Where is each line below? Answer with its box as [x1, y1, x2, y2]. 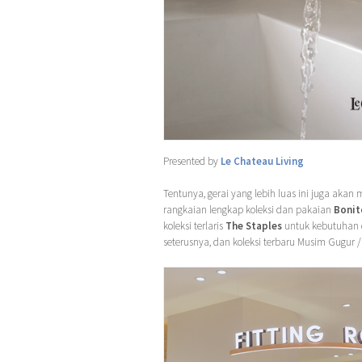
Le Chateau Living [221, 154, 304, 168]
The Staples [225, 218, 282, 233]
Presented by [163, 154, 221, 168]
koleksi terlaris [163, 218, 225, 233]
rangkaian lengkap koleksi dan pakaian [163, 202, 334, 217]
